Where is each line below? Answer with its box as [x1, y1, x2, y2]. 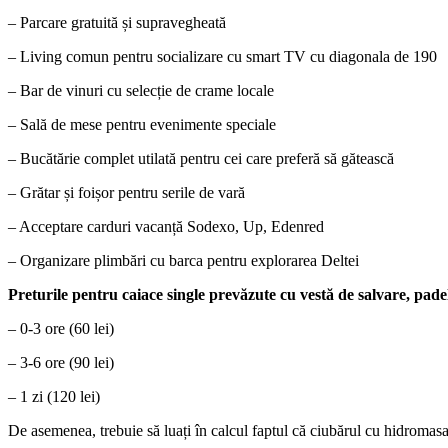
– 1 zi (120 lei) [8, 387, 100, 405]
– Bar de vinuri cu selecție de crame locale [8, 81, 274, 99]
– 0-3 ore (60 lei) [8, 319, 114, 337]
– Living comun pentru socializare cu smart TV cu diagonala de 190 [8, 47, 437, 65]
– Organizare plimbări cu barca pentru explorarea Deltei [8, 251, 359, 269]
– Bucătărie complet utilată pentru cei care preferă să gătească [8, 149, 394, 167]
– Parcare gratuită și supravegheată [8, 13, 226, 31]
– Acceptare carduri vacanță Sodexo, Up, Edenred [8, 217, 324, 235]
